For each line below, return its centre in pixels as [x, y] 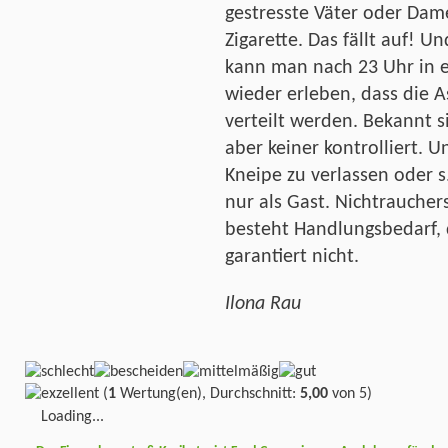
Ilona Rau [263, 303]
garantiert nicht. [292, 257]
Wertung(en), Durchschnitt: [208, 393]
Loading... [72, 416]
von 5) [350, 393]
